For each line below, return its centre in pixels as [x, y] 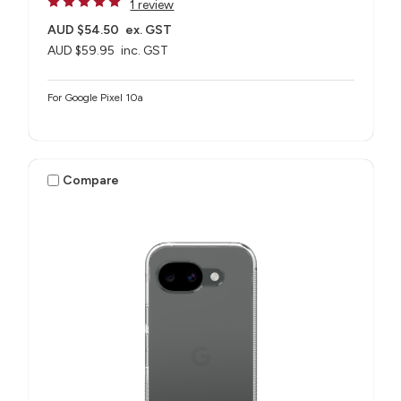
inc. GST [145, 51]
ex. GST [149, 30]
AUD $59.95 [81, 51]
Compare [91, 180]
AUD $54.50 [83, 30]
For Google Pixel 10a [95, 98]
